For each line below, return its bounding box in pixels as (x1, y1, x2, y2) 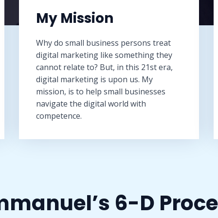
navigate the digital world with (36, 98, 146, 109)
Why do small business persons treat (36, 37, 171, 48)
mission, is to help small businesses (36, 86, 165, 97)
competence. (36, 110, 82, 121)
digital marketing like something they (36, 50, 172, 60)
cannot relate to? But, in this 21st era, (36, 62, 173, 73)
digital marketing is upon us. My (36, 74, 153, 85)
